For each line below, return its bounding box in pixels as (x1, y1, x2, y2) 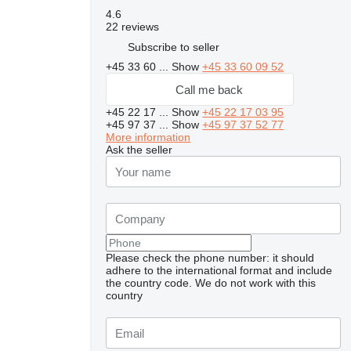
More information (106, 131, 191, 143)
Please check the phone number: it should (106, 251, 315, 264)
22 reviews (106, 20, 160, 33)
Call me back (175, 82, 244, 96)
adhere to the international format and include (106, 264, 333, 277)
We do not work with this (195, 277, 317, 289)
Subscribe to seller (128, 40, 220, 53)
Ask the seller (106, 143, 173, 156)
